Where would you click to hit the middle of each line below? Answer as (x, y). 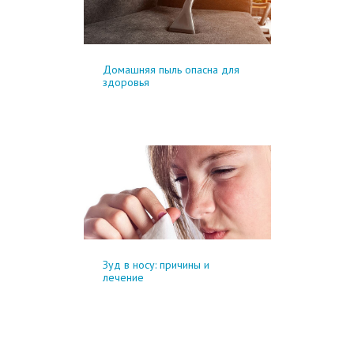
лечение (123, 278)
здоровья (126, 82)
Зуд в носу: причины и (156, 265)
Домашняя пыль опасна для (171, 69)
